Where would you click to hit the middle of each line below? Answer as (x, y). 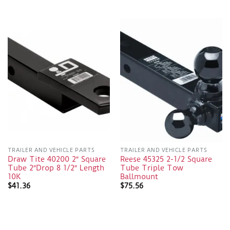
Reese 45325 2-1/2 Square (166, 159)
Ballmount (139, 177)
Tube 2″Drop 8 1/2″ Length (56, 168)
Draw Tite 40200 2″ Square (56, 159)
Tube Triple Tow (151, 168)
